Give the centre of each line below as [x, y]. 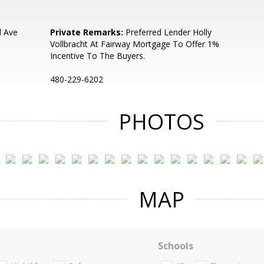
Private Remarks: [87, 32]
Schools [175, 246]
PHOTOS [161, 122]
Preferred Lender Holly [168, 32]
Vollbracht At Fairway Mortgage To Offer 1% [135, 44]
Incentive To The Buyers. [98, 56]
